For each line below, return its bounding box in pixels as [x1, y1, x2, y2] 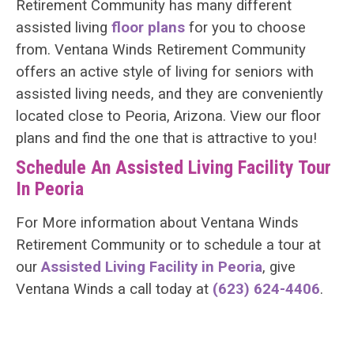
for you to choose [185, 19, 306, 37]
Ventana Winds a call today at [16, 281, 213, 299]
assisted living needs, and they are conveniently [16, 85, 323, 104]
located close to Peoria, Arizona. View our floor [16, 107, 321, 126]
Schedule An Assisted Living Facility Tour [16, 156, 331, 179]
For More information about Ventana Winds [16, 214, 299, 232]
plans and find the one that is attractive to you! [16, 130, 317, 148]
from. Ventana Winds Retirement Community [16, 41, 306, 59]
